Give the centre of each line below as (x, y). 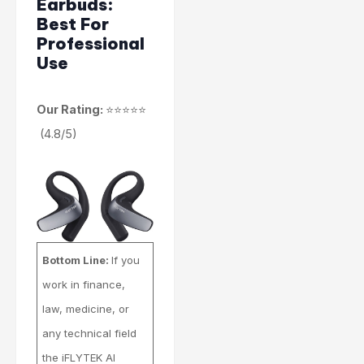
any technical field (90, 334)
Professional (91, 44)
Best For (73, 24)
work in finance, (84, 285)
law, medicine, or (86, 309)
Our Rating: (71, 110)
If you (126, 260)
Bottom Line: (77, 260)
